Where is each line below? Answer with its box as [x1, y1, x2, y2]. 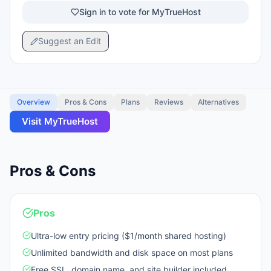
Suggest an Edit [38, 36, 101, 46]
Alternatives [198, 97, 239, 106]
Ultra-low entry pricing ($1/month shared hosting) [31, 230, 226, 241]
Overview [17, 97, 50, 106]
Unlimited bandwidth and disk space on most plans [31, 247, 233, 258]
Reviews [154, 97, 183, 106]
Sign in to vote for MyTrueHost [79, 7, 201, 17]
